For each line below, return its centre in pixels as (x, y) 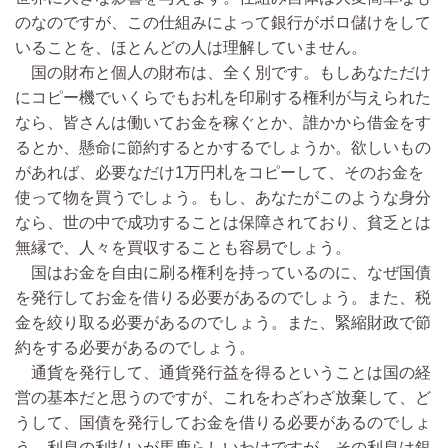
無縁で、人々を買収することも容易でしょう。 (183, 248)
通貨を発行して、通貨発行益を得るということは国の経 (223, 373)
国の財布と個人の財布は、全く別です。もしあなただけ (223, 73)
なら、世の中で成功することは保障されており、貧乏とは (223, 223)
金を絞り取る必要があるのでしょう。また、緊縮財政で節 (223, 323)
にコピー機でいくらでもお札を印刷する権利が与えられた (223, 98)
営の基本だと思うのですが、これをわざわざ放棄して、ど (223, 398)
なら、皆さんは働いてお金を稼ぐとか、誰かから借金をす (223, 123)
